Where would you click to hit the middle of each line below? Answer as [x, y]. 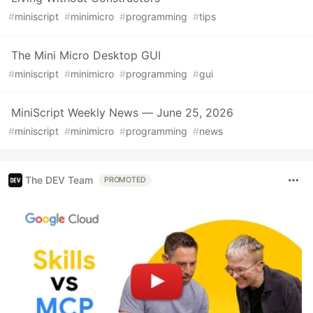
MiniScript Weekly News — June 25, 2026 [122, 112]
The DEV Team [59, 180]
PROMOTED [125, 180]
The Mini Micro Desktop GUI [86, 55]
